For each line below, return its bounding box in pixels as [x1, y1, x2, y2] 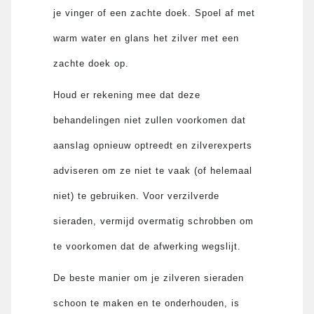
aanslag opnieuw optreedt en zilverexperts [53, 139, 253, 151]
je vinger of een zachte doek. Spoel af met [53, 7, 256, 18]
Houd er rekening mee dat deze [53, 89, 201, 100]
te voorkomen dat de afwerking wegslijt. [53, 240, 242, 252]
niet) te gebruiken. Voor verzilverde [53, 190, 220, 201]
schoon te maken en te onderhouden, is [53, 297, 240, 308]
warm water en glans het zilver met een [53, 32, 240, 43]
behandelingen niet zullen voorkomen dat [53, 114, 247, 125]
